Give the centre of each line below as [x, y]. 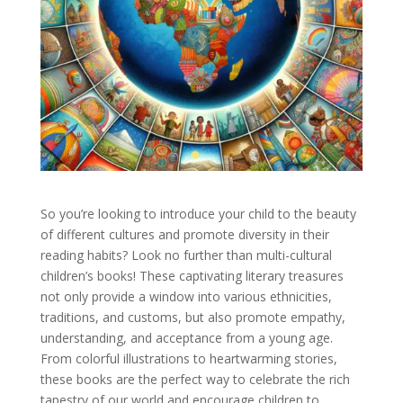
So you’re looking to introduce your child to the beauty [198, 214]
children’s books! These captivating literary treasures [192, 276]
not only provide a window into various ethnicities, [186, 297]
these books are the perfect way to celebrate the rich [195, 380]
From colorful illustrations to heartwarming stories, [188, 359]
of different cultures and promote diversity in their [184, 235]
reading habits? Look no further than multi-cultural [186, 255]
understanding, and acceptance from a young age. [186, 338]
